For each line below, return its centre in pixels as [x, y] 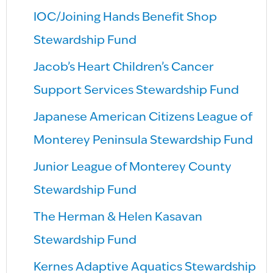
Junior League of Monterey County [133, 167]
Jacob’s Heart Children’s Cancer [124, 67]
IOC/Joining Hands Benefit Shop [126, 17]
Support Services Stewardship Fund [136, 90]
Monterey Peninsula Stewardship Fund [144, 140]
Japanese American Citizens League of [143, 117]
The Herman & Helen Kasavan [118, 217]
